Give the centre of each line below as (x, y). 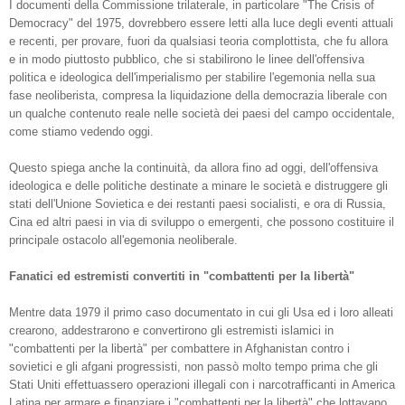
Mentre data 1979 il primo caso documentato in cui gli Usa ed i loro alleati (201, 313)
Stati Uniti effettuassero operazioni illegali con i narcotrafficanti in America (202, 385)
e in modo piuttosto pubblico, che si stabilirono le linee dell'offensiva (187, 60)
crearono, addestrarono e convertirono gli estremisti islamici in (171, 331)
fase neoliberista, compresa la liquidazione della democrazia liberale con (198, 96)
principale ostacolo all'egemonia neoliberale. (123, 240)
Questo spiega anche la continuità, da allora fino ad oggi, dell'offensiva (193, 168)
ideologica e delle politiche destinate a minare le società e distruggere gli (198, 186)
